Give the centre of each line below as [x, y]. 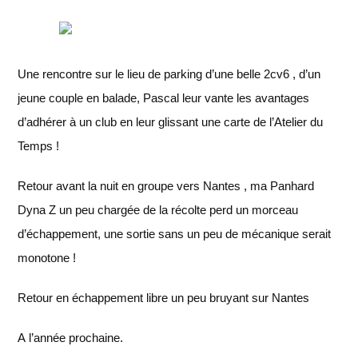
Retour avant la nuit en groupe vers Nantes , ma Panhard [166, 186]
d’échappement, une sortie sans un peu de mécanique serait [175, 234]
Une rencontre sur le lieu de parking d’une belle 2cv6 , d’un [169, 74]
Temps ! [39, 146]
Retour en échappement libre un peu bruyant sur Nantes [164, 298]
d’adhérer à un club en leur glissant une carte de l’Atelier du [171, 122]
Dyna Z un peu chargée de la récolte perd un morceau [158, 210]
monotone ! [47, 258]
